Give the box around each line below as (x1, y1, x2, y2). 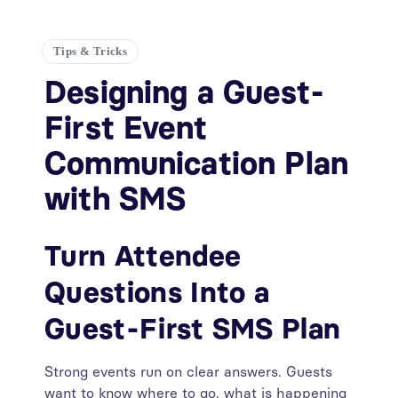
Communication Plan (44, 145, 349, 182)
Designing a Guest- (44, 74, 325, 111)
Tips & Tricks (53, 44, 128, 58)
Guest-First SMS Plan (44, 312, 341, 346)
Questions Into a (44, 275, 270, 309)
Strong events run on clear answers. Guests (44, 363, 332, 380)
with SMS (44, 180, 187, 218)
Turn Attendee (44, 239, 242, 273)
